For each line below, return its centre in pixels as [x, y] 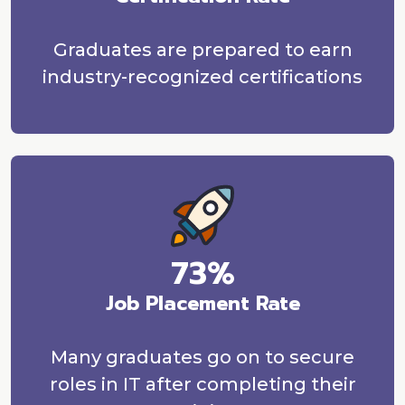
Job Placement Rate [202, 303]
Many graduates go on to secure [202, 357]
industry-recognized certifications [202, 77]
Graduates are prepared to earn [202, 50]
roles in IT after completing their [202, 384]
